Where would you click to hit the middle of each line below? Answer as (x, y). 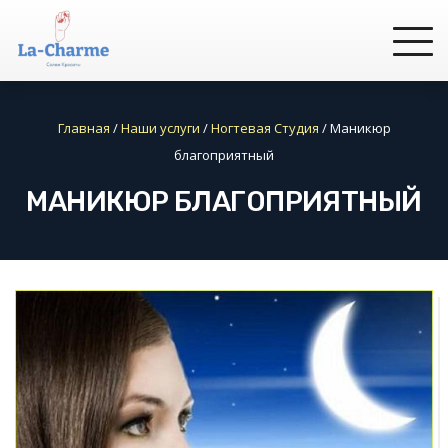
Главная (83, 128)
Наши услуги (160, 128)
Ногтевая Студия (264, 128)
